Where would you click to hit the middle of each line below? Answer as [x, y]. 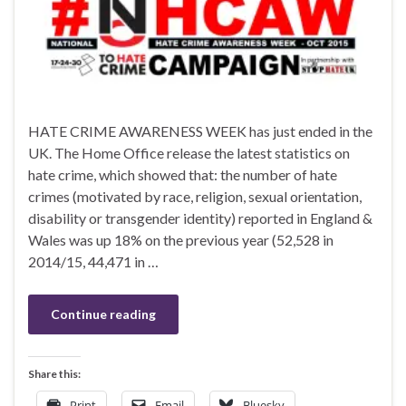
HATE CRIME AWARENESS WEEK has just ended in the [200, 131]
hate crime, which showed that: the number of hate [183, 175]
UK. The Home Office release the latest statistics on [189, 153]
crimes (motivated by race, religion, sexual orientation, [195, 197]
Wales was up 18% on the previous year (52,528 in [181, 240]
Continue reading [103, 314]
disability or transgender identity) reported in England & [200, 218]
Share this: [54, 374]
